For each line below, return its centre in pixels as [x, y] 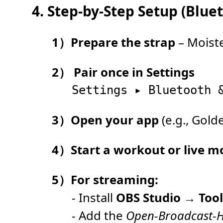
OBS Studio [148, 197]
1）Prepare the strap [113, 42]
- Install [94, 197]
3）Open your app [105, 120]
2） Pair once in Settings [123, 72]
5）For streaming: [105, 179]
